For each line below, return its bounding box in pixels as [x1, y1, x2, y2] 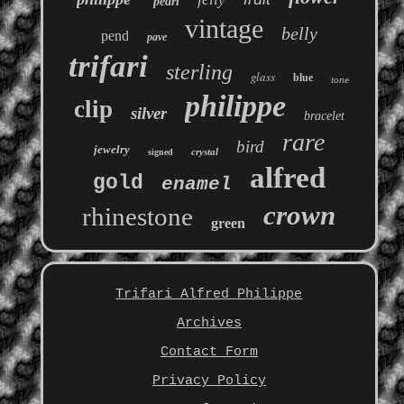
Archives [176, 316, 242, 332]
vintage [184, 14, 263, 44]
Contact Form [160, 344, 258, 361]
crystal [190, 146, 218, 158]
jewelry [93, 142, 130, 157]
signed [147, 147, 173, 158]
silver [130, 104, 167, 124]
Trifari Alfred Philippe [115, 287, 303, 303]
